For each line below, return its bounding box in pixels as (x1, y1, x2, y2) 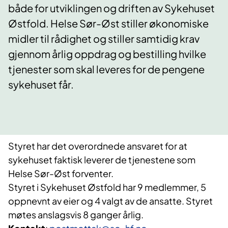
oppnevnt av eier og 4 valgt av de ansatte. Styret (8, 195, 213, 207)
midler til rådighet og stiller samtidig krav (8, 32, 199, 45)
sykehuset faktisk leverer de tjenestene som (8, 154, 195, 166)
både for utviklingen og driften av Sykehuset (8, 2, 215, 15)
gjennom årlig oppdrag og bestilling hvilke (8, 47, 206, 61)
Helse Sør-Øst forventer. (8, 167, 113, 180)
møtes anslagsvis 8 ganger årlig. (8, 209, 145, 221)
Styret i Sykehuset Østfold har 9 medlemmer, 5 (8, 181, 206, 193)
